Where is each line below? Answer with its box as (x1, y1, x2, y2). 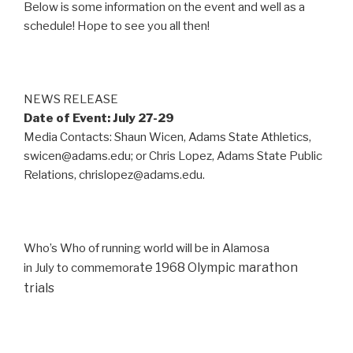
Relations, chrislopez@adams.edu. (24, 168, 205, 183)
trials (24, 281, 54, 296)
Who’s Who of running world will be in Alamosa (24, 241, 269, 256)
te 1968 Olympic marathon (139, 260, 298, 276)
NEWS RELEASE (24, 92, 118, 107)
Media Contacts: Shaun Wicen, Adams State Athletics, (24, 130, 311, 145)
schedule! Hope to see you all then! (24, 19, 210, 34)
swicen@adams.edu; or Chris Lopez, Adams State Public (24, 149, 322, 164)
